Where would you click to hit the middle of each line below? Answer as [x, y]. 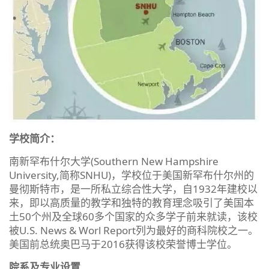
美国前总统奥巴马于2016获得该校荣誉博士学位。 [123, 244]
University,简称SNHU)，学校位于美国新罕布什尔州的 [131, 175]
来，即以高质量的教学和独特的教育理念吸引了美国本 [131, 203]
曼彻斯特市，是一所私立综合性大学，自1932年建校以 [133, 189]
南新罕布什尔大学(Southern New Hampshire [114, 162]
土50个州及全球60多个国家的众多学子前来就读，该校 [133, 217]
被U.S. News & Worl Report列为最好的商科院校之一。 [134, 231]
